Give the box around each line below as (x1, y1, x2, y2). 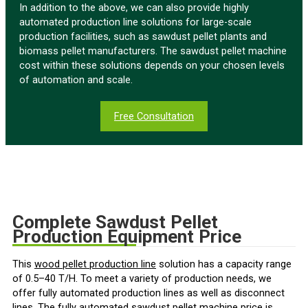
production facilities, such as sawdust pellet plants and (19, 30, 267, 43)
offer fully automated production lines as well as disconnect (12, 286, 285, 299)
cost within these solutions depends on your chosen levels (19, 59, 285, 72)
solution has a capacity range (156, 257, 291, 270)
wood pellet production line (34, 257, 156, 270)
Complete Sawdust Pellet (12, 212, 218, 233)
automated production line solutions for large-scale (19, 16, 252, 29)
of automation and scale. (19, 74, 133, 87)
